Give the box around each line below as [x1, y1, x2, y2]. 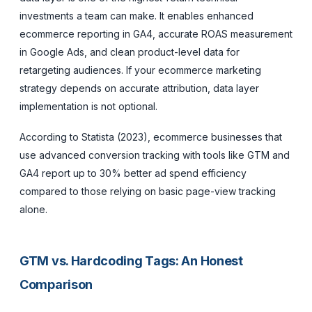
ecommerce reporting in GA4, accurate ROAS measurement [19, 27, 292, 40]
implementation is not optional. [19, 100, 157, 112]
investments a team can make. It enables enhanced [19, 9, 253, 22]
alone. [19, 203, 47, 215]
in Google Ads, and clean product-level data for [19, 45, 240, 58]
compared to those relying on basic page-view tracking [19, 185, 276, 197]
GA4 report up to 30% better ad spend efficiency [19, 166, 247, 179]
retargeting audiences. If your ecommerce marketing [19, 63, 261, 76]
